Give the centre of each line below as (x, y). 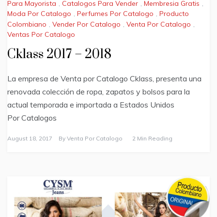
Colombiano (27, 24)
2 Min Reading (152, 139)
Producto (174, 14)
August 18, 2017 (30, 139)
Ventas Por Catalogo (41, 35)
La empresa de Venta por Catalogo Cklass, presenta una (104, 79)
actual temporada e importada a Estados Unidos (91, 105)
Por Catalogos (32, 118)
